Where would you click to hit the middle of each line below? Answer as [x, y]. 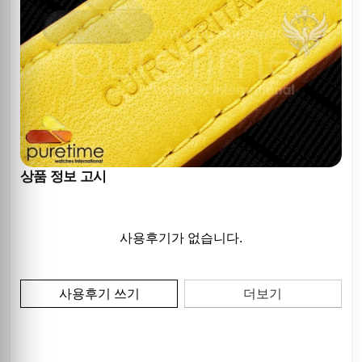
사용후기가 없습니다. [181, 238]
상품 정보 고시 [63, 177]
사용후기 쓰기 [99, 294]
